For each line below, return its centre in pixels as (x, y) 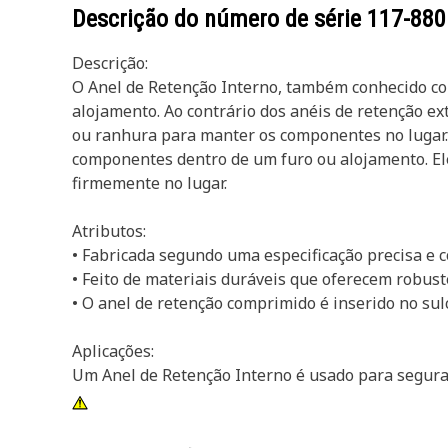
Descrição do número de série (219, 19)
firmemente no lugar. (149, 183)
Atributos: (109, 231)
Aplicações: (113, 351)
